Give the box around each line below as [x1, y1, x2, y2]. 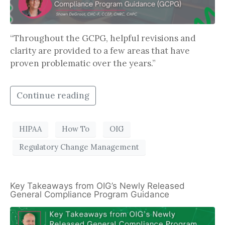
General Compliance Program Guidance [10, 189, 172, 199]
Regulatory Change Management [19, 142, 139, 152]
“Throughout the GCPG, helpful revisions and [10, 32, 196, 44]
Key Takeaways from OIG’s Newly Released [10, 180, 185, 191]
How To [62, 124, 89, 134]
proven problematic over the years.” [10, 57, 156, 69]
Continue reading [17, 89, 89, 101]
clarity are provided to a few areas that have [10, 45, 190, 56]
